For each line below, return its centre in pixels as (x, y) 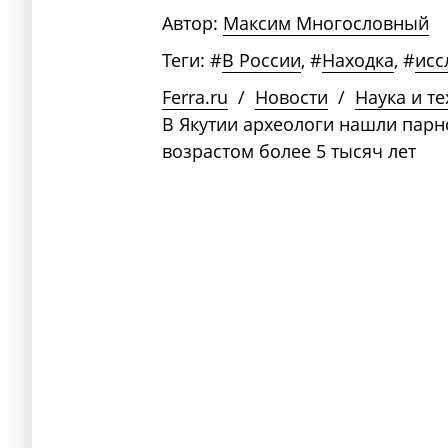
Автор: (190, 23)
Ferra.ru (195, 97)
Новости (291, 97)
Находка (358, 60)
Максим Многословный (326, 23)
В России (261, 60)
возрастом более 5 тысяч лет (289, 151)
